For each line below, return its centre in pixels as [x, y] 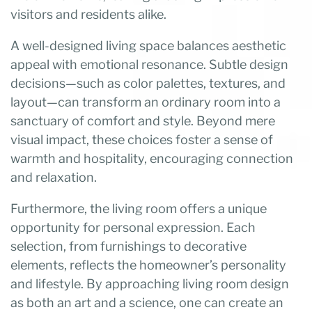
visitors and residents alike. [88, 15]
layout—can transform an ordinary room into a [146, 102]
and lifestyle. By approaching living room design [150, 284]
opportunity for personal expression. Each [133, 228]
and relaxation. [54, 178]
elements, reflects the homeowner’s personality [148, 265]
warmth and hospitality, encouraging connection [152, 159]
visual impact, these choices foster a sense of [142, 140]
